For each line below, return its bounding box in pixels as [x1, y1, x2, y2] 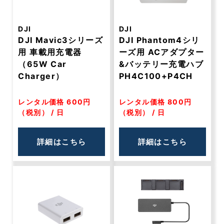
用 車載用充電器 [18, 47, 82, 57]
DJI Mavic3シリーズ [18, 35, 103, 45]
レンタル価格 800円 [119, 97, 192, 106]
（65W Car [18, 59, 67, 69]
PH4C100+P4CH [119, 71, 193, 81]
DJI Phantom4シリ [119, 35, 200, 45]
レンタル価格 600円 [18, 97, 91, 106]
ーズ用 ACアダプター [119, 47, 204, 57]
